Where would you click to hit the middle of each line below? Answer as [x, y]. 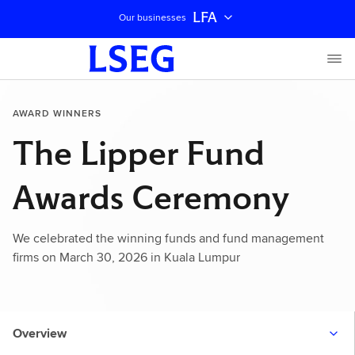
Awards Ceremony [151, 197]
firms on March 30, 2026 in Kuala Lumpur [126, 257]
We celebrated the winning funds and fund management [168, 238]
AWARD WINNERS [57, 113]
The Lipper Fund [139, 153]
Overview [40, 333]
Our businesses [153, 17]
